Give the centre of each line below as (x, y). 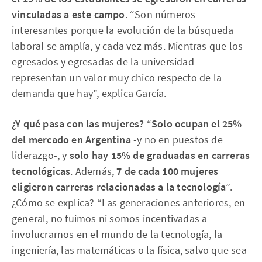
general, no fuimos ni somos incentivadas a (110, 218)
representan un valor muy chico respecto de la (117, 77)
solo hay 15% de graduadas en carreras (160, 155)
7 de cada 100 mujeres (168, 171)
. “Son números (160, 14)
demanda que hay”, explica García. (89, 93)
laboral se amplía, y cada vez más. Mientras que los (127, 46)
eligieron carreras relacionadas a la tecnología (119, 187)
